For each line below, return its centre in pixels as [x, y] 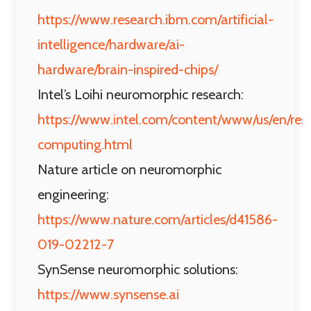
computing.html [85, 144]
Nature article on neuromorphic [129, 169]
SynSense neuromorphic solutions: [138, 269]
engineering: [73, 194]
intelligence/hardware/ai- [111, 44]
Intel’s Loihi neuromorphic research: [141, 94]
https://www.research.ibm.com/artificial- [155, 19]
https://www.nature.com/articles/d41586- [158, 219]
